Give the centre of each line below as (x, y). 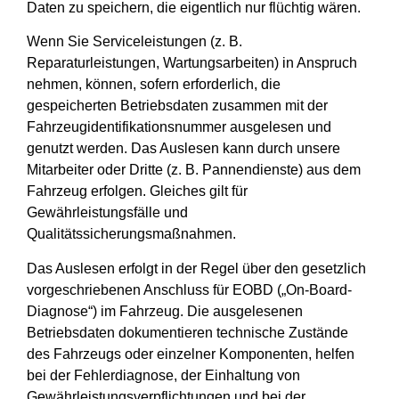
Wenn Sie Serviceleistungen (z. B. (134, 42)
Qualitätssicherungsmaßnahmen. (131, 234)
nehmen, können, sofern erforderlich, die (154, 85)
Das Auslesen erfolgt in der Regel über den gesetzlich (196, 268)
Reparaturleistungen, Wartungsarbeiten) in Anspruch (192, 63)
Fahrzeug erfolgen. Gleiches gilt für (137, 191)
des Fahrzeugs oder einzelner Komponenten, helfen (191, 354)
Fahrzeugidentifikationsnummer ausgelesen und (179, 127)
